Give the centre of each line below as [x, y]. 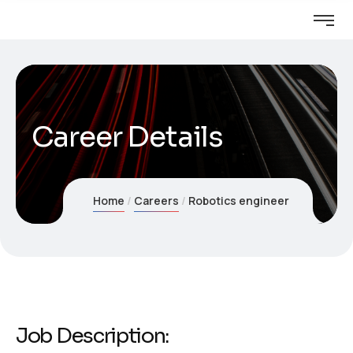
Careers [156, 201]
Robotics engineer [238, 201]
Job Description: [93, 336]
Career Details [127, 137]
